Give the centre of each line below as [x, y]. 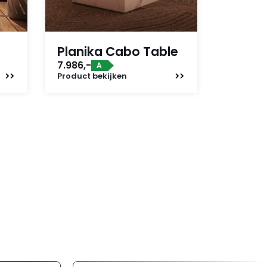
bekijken [109, 76]
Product [74, 76]
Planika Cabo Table [118, 52]
